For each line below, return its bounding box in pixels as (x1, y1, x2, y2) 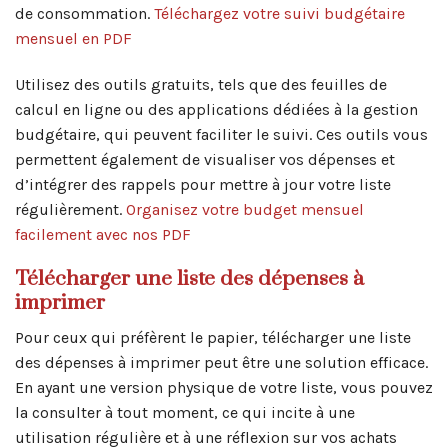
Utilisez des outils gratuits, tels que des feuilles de (15, 74, 387, 94)
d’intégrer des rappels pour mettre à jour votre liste (15, 174, 391, 194)
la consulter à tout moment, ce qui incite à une (15, 403, 355, 423)
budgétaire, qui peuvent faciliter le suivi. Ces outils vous (15, 124, 428, 144)
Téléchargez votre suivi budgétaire (154, 3, 405, 23)
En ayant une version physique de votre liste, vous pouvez (15, 378, 433, 398)
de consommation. (15, 3, 154, 23)
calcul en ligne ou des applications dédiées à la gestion (15, 99, 418, 119)
